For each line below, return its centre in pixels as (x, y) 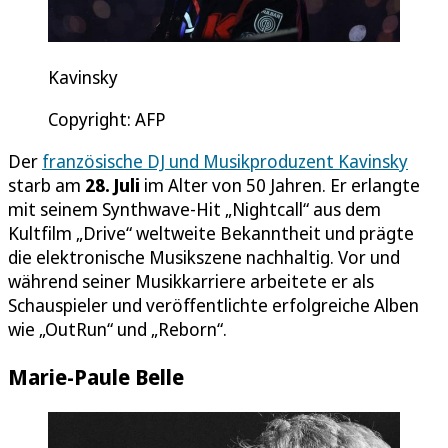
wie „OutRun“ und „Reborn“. (117, 328)
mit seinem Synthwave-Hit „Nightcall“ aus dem (194, 208)
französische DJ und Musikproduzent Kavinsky (225, 160)
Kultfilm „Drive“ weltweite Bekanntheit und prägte (211, 232)
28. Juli (112, 184)
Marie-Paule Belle (96, 376)
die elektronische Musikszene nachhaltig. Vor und (204, 256)
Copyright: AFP (107, 118)
